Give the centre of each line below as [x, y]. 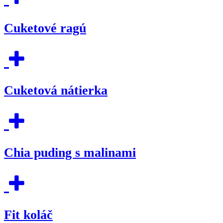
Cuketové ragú [45, 28]
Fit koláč [28, 215]
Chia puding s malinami [70, 153]
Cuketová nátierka [56, 91]
